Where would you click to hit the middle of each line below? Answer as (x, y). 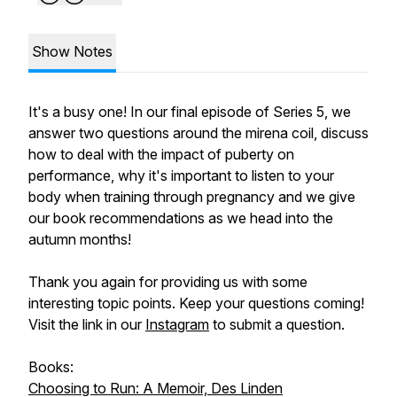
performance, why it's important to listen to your (181, 175)
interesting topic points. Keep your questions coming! (196, 303)
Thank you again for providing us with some (168, 282)
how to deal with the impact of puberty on (161, 154)
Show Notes (72, 51)
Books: (51, 367)
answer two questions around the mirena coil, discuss (198, 133)
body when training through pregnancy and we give (192, 197)
